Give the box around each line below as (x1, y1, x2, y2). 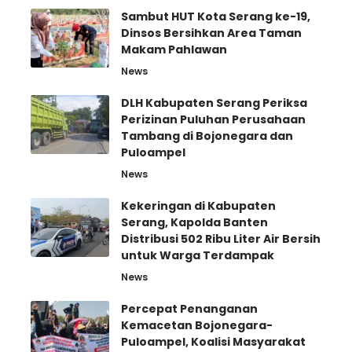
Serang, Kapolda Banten (121, 214, 268, 231)
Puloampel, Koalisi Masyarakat (121, 334, 306, 350)
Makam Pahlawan (121, 42, 227, 58)
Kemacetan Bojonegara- (121, 317, 273, 334)
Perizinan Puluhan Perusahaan (121, 112, 306, 128)
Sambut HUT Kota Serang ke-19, (121, 9, 310, 25)
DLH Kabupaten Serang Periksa (121, 95, 307, 112)
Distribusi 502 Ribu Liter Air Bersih (121, 231, 321, 247)
